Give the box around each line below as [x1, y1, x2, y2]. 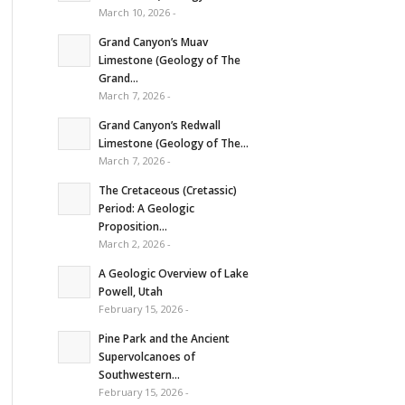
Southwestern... [98, 366, 180, 381]
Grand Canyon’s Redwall [98, 117, 221, 132]
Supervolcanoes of [98, 348, 195, 363]
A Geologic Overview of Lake [98, 265, 249, 280]
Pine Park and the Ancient [98, 330, 230, 345]
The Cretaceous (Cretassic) [98, 182, 237, 197]
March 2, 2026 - [98, 236, 171, 250]
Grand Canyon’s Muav [98, 33, 208, 49]
